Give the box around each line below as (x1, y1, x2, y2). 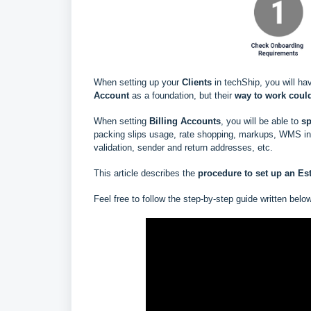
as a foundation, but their (129, 90, 235, 101)
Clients (182, 77, 215, 88)
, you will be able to (221, 116, 301, 127)
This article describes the (94, 168, 195, 179)
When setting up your (94, 77, 182, 88)
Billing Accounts (149, 116, 221, 127)
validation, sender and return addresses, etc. (94, 142, 273, 153)
